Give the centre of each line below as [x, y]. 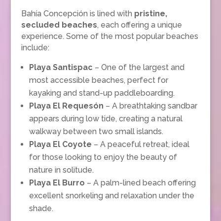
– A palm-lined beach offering [140, 183]
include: [35, 48]
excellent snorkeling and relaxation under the [111, 196]
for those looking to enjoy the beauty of [103, 157]
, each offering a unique [139, 25]
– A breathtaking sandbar [150, 106]
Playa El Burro [57, 183]
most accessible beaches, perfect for [98, 80]
